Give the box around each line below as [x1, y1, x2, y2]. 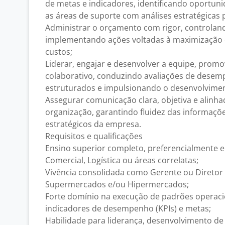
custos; [45, 46, 72, 57]
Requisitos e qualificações [45, 131, 143, 142]
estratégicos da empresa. [45, 119, 141, 130]
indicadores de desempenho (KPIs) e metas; [45, 203, 211, 214]
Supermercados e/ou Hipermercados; [45, 179, 189, 190]
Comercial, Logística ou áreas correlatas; [45, 155, 198, 166]
